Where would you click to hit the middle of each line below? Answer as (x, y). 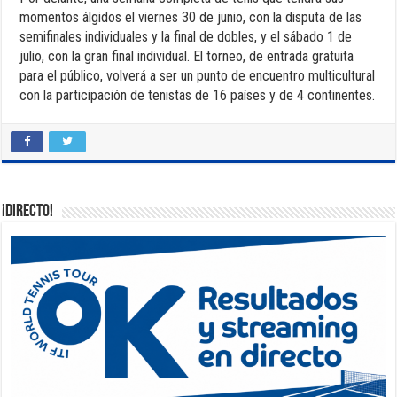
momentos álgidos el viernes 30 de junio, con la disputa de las (191, 17)
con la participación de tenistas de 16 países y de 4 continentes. (198, 95)
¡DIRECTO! (28, 211)
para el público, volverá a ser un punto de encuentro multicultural (198, 75)
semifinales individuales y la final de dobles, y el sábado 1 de (186, 36)
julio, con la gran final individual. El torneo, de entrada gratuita (187, 56)
